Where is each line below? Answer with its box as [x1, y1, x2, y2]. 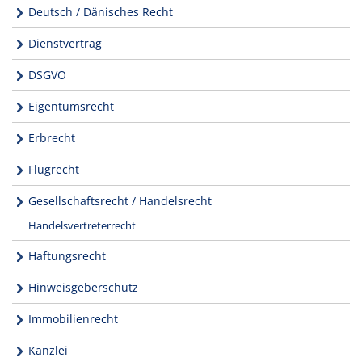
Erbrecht [28, 129, 75, 145]
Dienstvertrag [28, 35, 102, 51]
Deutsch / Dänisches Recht [28, 3, 173, 19]
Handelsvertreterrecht [28, 217, 136, 233]
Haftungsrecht [28, 247, 106, 263]
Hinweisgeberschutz [28, 279, 138, 295]
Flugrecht [28, 161, 79, 177]
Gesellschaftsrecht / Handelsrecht [28, 192, 212, 208]
